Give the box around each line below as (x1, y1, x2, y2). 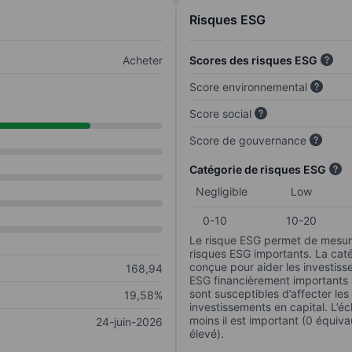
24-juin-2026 (96, 315, 163, 329)
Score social (189, 107, 251, 121)
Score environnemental (189, 80, 307, 94)
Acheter (123, 53, 163, 68)
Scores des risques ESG (189, 53, 317, 68)
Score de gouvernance (189, 134, 306, 148)
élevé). (189, 327, 224, 341)
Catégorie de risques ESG (189, 163, 326, 177)
